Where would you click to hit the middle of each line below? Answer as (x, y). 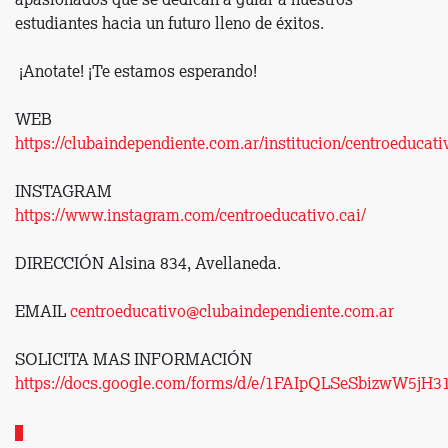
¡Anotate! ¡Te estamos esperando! (136, 72)
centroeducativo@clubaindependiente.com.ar (232, 312)
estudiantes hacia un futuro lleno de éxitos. (169, 24)
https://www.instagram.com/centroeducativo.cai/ (190, 216)
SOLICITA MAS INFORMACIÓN (133, 360)
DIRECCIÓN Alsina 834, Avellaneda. (148, 264)
